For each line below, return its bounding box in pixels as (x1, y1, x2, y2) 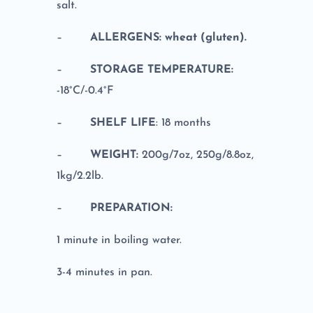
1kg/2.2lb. (56, 170, 103, 182)
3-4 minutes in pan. (56, 267, 152, 279)
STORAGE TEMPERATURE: (89, 64, 233, 76)
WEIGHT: (89, 150, 142, 161)
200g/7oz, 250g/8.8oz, (141, 150, 254, 161)
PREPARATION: (89, 203, 173, 214)
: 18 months (155, 117, 211, 129)
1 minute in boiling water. (56, 235, 182, 247)
